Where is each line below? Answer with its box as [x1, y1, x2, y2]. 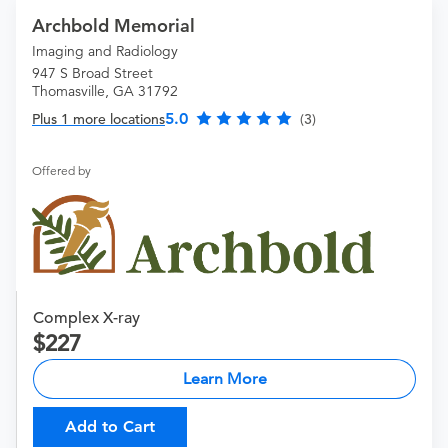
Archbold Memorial [32, 14, 195, 38]
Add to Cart [65, 417, 155, 437]
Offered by [32, 163, 91, 179]
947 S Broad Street [32, 64, 153, 83]
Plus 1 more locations [32, 110, 165, 129]
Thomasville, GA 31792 [32, 82, 178, 101]
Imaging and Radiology [32, 42, 178, 61]
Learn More [182, 369, 267, 389]
